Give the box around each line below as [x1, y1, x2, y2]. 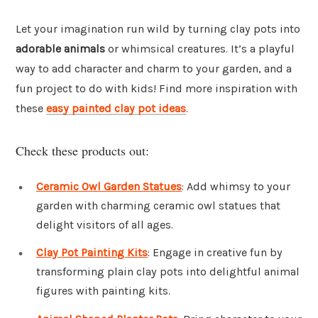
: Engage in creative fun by [148, 246, 283, 260]
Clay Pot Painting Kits [36, 246, 148, 260]
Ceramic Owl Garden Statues [36, 179, 182, 193]
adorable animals [16, 42, 105, 56]
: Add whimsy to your [182, 179, 290, 193]
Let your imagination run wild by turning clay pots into [16, 22, 300, 36]
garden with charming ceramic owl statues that [36, 198, 280, 212]
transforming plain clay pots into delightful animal [36, 265, 300, 279]
